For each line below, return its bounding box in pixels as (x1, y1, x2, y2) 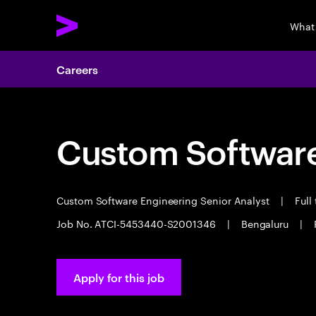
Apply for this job (73, 269, 164, 285)
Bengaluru (238, 215, 292, 231)
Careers (56, 61, 98, 77)
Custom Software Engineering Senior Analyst (56, 192, 272, 207)
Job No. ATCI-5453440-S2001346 (56, 215, 219, 231)
